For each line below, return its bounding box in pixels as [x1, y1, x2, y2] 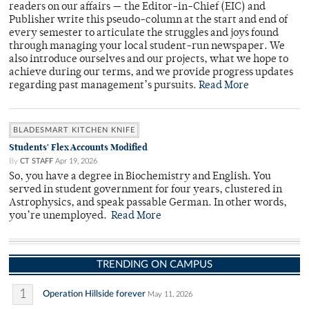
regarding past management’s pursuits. [9, 81, 199, 92]
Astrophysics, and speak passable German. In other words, [9, 198, 287, 209]
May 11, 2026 [148, 290, 192, 299]
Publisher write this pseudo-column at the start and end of [9, 15, 288, 26]
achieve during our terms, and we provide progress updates [9, 68, 293, 79]
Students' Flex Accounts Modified [9, 141, 148, 154]
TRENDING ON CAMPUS [97, 259, 212, 270]
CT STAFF [20, 157, 53, 166]
